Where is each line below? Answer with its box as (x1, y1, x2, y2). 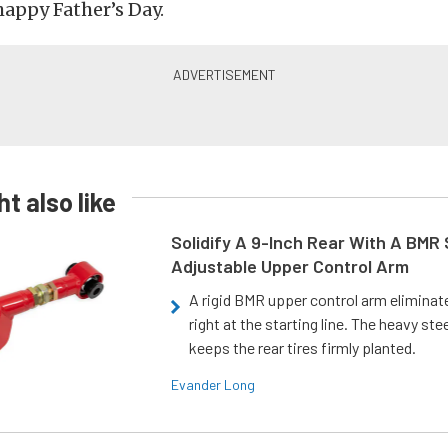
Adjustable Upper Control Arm (171, 255, 410, 277)
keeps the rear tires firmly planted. (189, 338, 417, 357)
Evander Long (171, 376, 256, 393)
